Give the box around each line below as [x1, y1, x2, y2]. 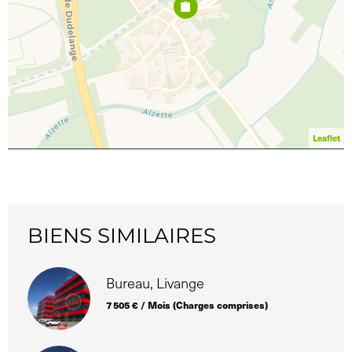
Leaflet [313, 131, 340, 144]
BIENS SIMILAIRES [27, 222, 216, 247]
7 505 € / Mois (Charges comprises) [106, 297, 268, 311]
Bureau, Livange [106, 273, 204, 292]
